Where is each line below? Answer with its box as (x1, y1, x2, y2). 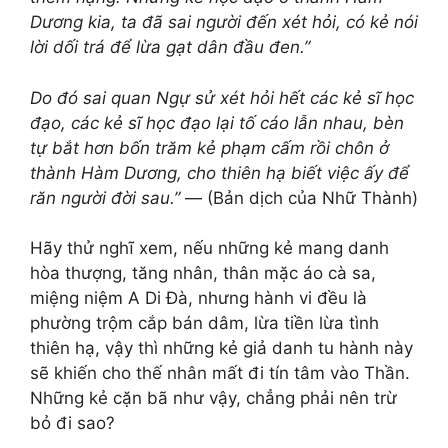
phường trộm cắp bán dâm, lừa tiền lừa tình (30, 313, 379, 333)
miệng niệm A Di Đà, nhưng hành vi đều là (30, 288, 367, 308)
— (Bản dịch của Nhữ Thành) (185, 187, 418, 208)
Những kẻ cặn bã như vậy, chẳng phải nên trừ (30, 388, 397, 408)
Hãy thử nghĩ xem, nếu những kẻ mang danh (30, 238, 389, 258)
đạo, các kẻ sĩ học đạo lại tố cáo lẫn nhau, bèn (30, 112, 404, 133)
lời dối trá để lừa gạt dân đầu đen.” (30, 37, 315, 57)
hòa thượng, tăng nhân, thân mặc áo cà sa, (30, 263, 376, 283)
